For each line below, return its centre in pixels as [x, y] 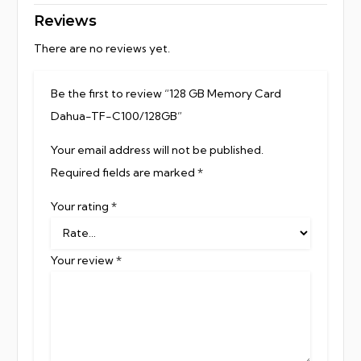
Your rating [81, 206]
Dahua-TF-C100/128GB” [118, 116]
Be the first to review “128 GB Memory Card [166, 93]
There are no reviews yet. [102, 48]
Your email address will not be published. [157, 149]
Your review [83, 260]
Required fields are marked [124, 172]
